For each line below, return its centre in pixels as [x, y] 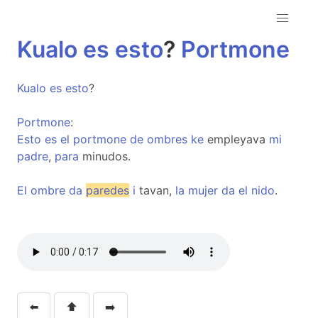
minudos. [105, 156]
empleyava [236, 139]
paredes [108, 190]
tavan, [155, 190]
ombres [167, 139]
